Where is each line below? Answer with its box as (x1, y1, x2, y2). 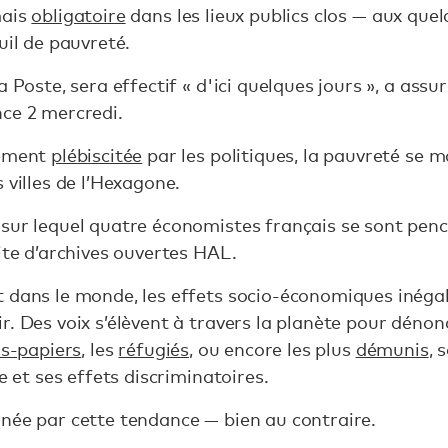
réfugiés (118, 338, 190, 360)
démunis (355, 338, 429, 360)
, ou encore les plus (189, 338, 356, 360)
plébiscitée (51, 144, 143, 166)
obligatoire (31, 4, 126, 26)
